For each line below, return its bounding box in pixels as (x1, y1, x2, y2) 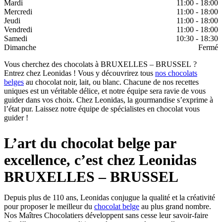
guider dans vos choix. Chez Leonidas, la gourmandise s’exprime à (4, 96, 213, 105)
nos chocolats (155, 69, 197, 78)
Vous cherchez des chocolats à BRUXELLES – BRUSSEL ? (4, 60, 197, 69)
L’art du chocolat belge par (4, 135, 176, 152)
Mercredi (4, 7, 32, 16)
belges (4, 78, 24, 87)
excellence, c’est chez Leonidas (4, 152, 197, 168)
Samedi (4, 34, 27, 43)
